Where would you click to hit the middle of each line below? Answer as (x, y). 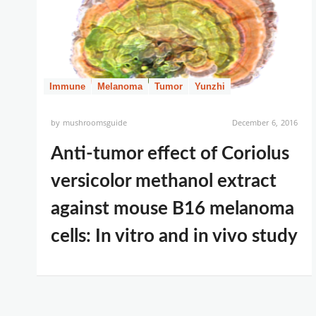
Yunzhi (210, 86)
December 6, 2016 (265, 122)
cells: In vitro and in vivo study (174, 236)
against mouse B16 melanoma (172, 209)
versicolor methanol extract (164, 181)
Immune (67, 86)
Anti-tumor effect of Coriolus (170, 154)
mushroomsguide (95, 122)
